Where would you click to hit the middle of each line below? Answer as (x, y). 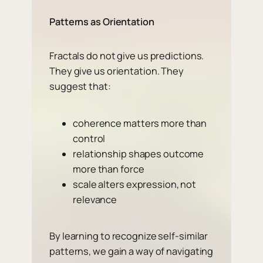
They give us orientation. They (117, 71)
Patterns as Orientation (102, 22)
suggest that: (80, 87)
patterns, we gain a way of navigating (131, 252)
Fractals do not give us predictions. (127, 56)
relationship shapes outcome (139, 154)
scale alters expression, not (135, 184)
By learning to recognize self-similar (129, 236)
